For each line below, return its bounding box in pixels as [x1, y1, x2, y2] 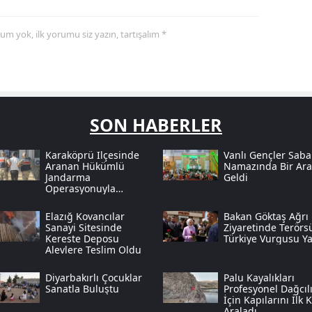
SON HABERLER [90, 113, 222, 137]
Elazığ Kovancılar [45, 210, 125, 224]
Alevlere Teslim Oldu [45, 243, 141, 257]
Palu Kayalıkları [223, 271, 295, 285]
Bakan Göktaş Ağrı [223, 210, 309, 224]
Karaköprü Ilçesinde [45, 148, 139, 162]
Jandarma [45, 171, 91, 185]
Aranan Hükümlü [45, 159, 125, 173]
